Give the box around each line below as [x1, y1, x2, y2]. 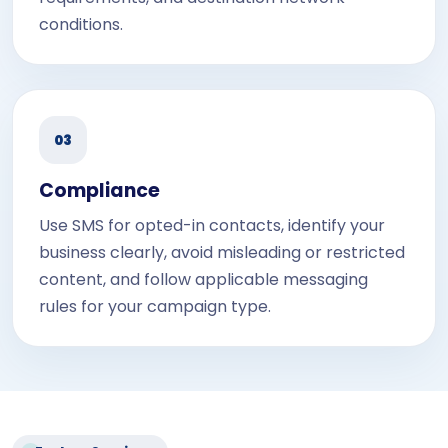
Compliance [39, 177, 160, 204]
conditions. [39, 13, 123, 36]
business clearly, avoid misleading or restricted [39, 241, 405, 264]
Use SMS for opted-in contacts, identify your [39, 214, 385, 237]
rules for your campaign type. [39, 295, 271, 318]
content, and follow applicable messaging [39, 268, 368, 291]
